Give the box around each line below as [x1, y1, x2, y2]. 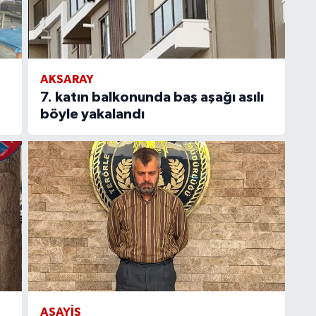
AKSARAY [39, 73, 94, 86]
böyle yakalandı [39, 107, 145, 122]
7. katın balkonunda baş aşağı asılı [39, 90, 264, 105]
